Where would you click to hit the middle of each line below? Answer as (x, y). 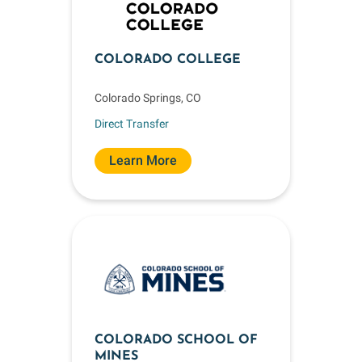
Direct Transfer (132, 123)
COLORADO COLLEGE (168, 60)
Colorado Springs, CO (148, 98)
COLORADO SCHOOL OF (176, 340)
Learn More (143, 160)
